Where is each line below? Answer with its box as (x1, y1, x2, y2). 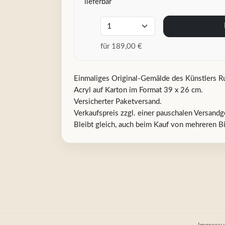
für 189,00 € (100, 42, 142, 50)
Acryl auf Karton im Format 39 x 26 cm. (74, 86, 203, 94)
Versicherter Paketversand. (74, 97, 162, 105)
